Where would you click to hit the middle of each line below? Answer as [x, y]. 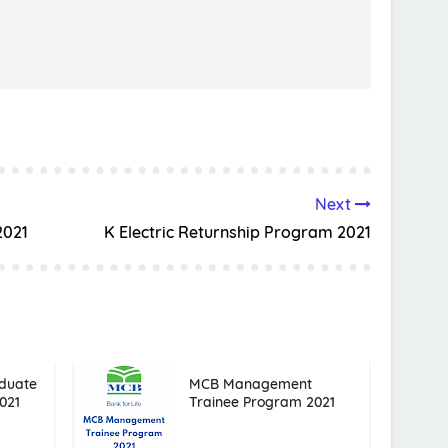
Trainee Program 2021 [261, 402]
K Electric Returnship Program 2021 [237, 232]
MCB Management [250, 384]
